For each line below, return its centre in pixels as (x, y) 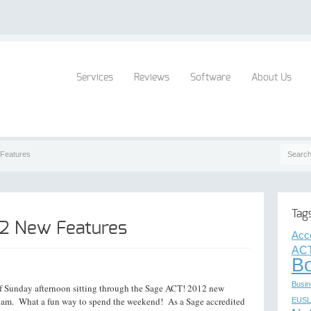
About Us (271, 78)
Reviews (152, 78)
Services (95, 78)
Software (210, 78)
